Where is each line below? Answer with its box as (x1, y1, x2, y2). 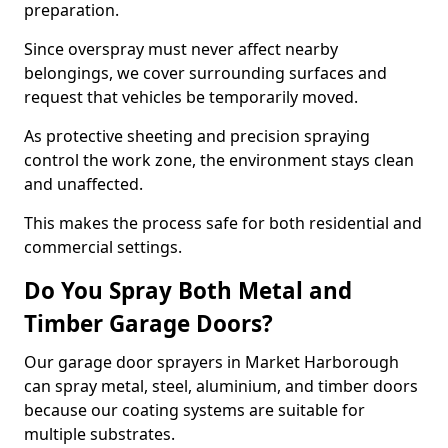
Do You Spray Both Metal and (24, 275, 352, 306)
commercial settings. (24, 236, 182, 258)
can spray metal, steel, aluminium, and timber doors (24, 375, 418, 397)
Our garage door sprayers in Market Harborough (24, 351, 399, 373)
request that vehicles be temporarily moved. (24, 86, 358, 108)
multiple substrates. (24, 423, 175, 445)
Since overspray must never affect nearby (24, 38, 338, 60)
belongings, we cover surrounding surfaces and (24, 62, 387, 84)
